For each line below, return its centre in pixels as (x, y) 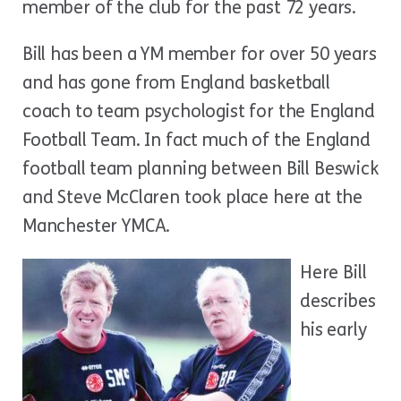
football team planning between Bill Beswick (200, 169)
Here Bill (333, 273)
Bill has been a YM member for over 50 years (200, 54)
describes (338, 301)
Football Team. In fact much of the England (196, 140)
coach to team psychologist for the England (199, 111)
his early (333, 330)
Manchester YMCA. (97, 226)
